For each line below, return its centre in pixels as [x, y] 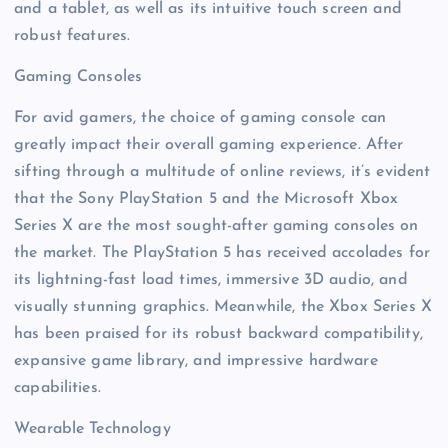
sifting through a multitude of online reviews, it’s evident [222, 171]
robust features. [72, 35]
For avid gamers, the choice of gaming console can [200, 117]
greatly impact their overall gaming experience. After [209, 144]
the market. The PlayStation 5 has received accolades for [222, 252]
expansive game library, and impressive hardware [196, 360]
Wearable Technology [92, 428]
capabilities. [57, 387]
